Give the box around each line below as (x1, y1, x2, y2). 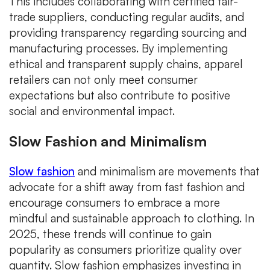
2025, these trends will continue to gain (9, 227, 212, 242)
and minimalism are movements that (75, 164, 260, 179)
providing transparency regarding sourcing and (9, 25, 246, 40)
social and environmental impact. (9, 104, 175, 119)
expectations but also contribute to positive (9, 88, 230, 103)
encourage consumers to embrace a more (9, 195, 220, 210)
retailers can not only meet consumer (9, 72, 198, 87)
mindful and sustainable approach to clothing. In (9, 211, 254, 226)
